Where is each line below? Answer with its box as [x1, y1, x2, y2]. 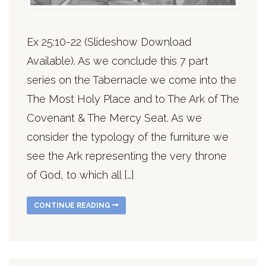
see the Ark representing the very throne [27, 150, 227, 163]
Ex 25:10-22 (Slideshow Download [27, 36, 191, 49]
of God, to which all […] [27, 169, 134, 182]
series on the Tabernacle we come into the [27, 74, 236, 87]
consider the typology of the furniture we [27, 131, 229, 144]
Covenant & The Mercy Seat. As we [27, 112, 202, 125]
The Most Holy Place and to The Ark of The [27, 93, 239, 106]
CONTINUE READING [34, 201, 112, 210]
